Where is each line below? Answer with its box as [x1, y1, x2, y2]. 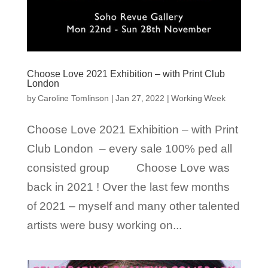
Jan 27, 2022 [115, 93, 165, 103]
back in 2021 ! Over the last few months [26, 181, 230, 194]
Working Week [171, 93, 226, 103]
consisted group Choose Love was [26, 162, 230, 175]
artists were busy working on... [26, 219, 182, 232]
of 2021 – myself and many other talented [26, 200, 240, 213]
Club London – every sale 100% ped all [26, 142, 232, 156]
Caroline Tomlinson [38, 93, 109, 103]
